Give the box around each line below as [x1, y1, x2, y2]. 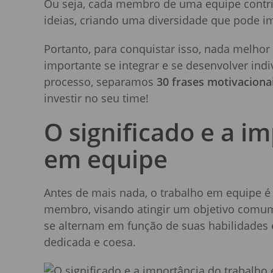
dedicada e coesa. [44, 235, 136, 250]
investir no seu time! [44, 91, 149, 106]
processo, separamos [44, 74, 157, 90]
